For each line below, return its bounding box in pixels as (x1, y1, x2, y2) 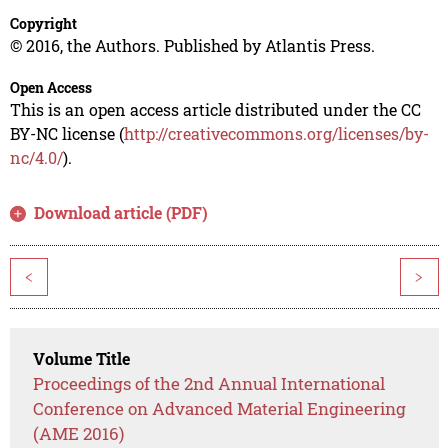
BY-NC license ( (9, 123, 124, 145)
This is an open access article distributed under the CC (9, 99, 421, 121)
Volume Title (33, 348, 131, 370)
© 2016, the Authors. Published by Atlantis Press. (9, 35, 375, 57)
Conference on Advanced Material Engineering (33, 397, 407, 421)
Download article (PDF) (34, 202, 209, 224)
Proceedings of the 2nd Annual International (33, 372, 386, 396)
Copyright (9, 14, 77, 34)
